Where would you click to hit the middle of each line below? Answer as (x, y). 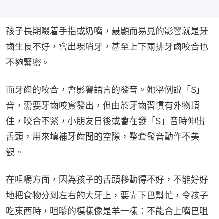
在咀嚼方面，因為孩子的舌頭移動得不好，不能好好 (107, 179)
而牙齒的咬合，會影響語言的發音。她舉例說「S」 (105, 89)
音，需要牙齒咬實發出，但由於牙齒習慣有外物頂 (103, 105)
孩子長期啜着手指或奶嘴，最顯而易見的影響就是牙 (107, 31)
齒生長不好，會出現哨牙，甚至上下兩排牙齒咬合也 (107, 46)
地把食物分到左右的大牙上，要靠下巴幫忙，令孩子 (107, 195)
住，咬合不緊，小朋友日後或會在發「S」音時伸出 (105, 121)
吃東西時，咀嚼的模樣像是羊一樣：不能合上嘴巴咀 (107, 211)
